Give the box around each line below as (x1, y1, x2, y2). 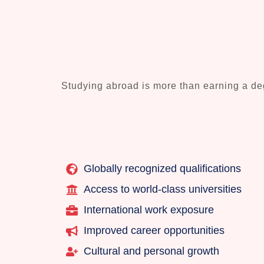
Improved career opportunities (84, 225, 225, 237)
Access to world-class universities (84, 183, 242, 196)
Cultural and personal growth (84, 245, 219, 258)
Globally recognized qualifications (84, 163, 241, 175)
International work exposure (84, 204, 214, 216)
